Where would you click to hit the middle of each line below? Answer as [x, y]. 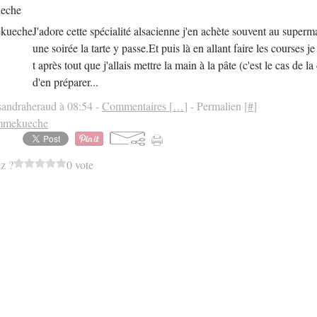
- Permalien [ [218, 106]
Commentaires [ [137, 106]
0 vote [80, 165]
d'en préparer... [65, 82]
